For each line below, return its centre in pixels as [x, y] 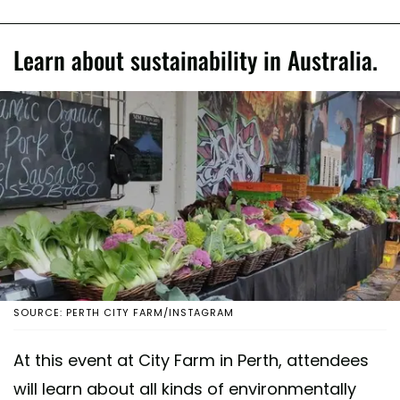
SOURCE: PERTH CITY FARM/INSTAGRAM [124, 312]
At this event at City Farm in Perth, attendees [191, 360]
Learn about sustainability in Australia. [196, 60]
